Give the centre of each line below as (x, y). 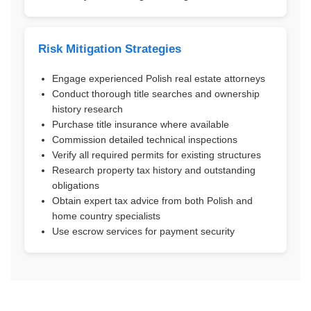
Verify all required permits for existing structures (157, 155)
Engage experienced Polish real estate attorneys (159, 78)
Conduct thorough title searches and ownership (156, 94)
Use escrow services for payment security (143, 231)
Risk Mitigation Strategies (110, 49)
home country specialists (106, 216)
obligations (76, 185)
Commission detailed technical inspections (145, 140)
